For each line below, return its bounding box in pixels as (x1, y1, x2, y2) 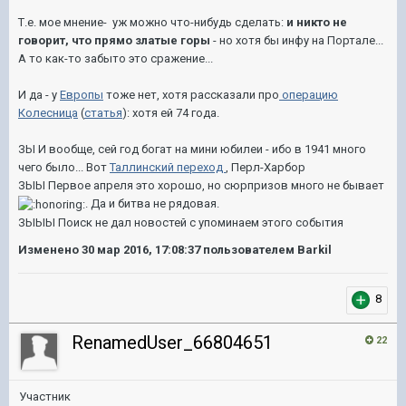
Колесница (18, 106, 78, 120)
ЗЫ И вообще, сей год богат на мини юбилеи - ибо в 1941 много (18, 142, 366, 156)
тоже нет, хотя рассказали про (103, 88, 279, 101)
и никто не (286, 15, 347, 29)
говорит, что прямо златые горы (18, 34, 213, 47)
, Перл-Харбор (226, 160, 308, 174)
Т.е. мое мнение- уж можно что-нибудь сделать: (18, 15, 286, 29)
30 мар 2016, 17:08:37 (82, 243, 200, 256)
